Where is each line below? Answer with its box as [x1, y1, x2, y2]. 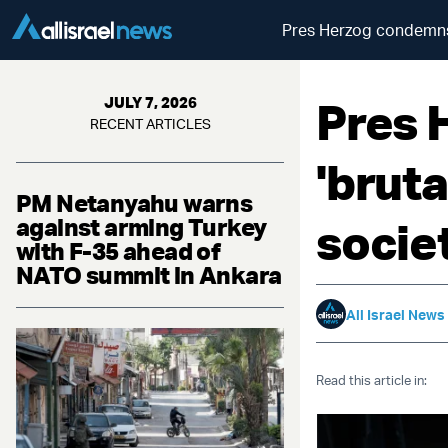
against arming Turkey [16, 212, 267, 242]
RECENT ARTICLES [89, 115, 211, 132]
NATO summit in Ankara [16, 260, 282, 290]
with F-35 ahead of [16, 236, 221, 266]
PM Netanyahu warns [16, 188, 253, 218]
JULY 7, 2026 [103, 93, 197, 112]
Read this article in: [316, 371, 427, 388]
